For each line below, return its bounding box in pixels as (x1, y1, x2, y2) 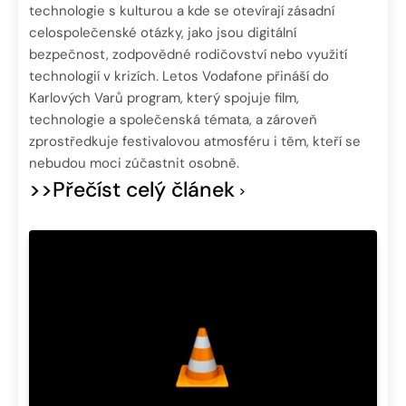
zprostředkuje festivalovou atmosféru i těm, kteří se (29, 131, 361, 150)
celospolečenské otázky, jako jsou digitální (29, 23, 296, 42)
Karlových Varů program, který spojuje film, (29, 88, 299, 107)
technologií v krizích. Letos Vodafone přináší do (29, 66, 329, 85)
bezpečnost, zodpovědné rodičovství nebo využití (29, 44, 347, 63)
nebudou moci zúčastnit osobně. (29, 153, 239, 172)
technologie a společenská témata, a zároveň (29, 110, 317, 129)
